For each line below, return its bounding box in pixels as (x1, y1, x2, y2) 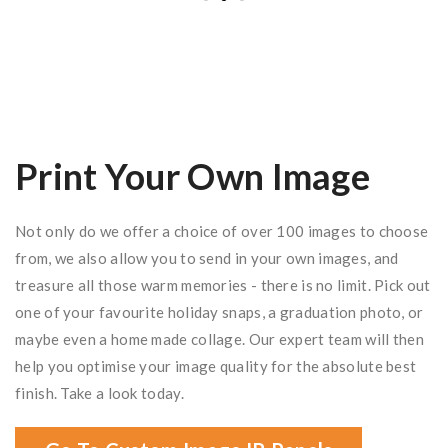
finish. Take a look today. (15, 384, 184, 403)
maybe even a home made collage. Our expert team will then (15, 330, 425, 349)
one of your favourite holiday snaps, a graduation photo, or (15, 303, 424, 322)
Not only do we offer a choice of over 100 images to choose (15, 222, 429, 241)
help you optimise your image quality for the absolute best (15, 357, 417, 376)
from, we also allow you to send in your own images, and (15, 249, 399, 268)
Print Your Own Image (15, 154, 370, 199)
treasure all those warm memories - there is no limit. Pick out (15, 276, 431, 295)
